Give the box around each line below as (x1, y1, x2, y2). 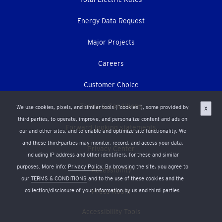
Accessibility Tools (81, 207, 141, 216)
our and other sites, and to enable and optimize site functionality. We (19, 128, 186, 134)
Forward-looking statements (66, 123, 156, 131)
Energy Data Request (77, 16, 145, 25)
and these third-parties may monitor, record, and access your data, (22, 140, 183, 146)
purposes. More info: (17, 164, 68, 169)
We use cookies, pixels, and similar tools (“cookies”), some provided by (16, 104, 189, 110)
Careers (98, 59, 124, 67)
